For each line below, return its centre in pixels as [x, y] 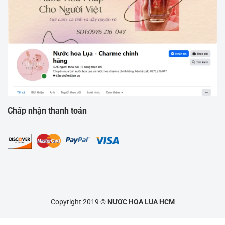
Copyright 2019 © [79, 202]
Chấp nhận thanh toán [47, 110]
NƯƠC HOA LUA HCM [141, 202]
